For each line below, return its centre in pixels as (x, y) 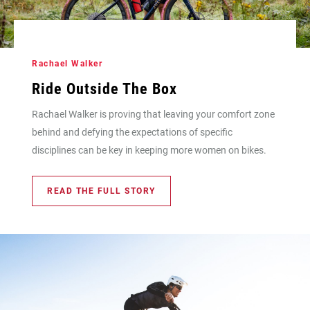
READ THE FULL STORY (101, 191)
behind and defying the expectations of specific (132, 132)
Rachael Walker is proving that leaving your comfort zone (153, 114)
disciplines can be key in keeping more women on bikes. (149, 150)
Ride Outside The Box (104, 89)
